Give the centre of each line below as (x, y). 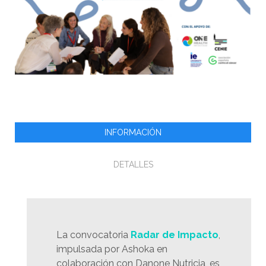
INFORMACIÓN (133, 132)
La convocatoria (94, 235)
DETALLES (133, 164)
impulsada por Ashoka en (112, 249)
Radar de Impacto (175, 235)
